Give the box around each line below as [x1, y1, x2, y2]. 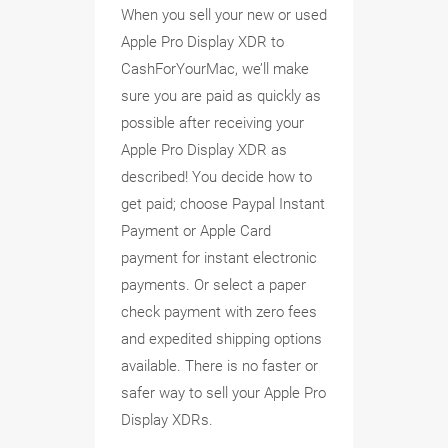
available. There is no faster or [121, 357, 318, 376]
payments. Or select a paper [121, 276, 306, 295]
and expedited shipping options [121, 330, 322, 349]
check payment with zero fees [121, 303, 317, 322]
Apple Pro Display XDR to [121, 33, 284, 52]
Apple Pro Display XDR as [121, 141, 287, 160]
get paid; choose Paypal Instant [121, 195, 325, 214]
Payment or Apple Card [121, 222, 271, 241]
